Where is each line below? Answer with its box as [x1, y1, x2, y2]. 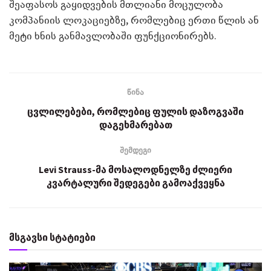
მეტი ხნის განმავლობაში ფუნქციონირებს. [9, 28, 217, 42]
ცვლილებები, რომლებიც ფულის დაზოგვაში [27, 105, 244, 117]
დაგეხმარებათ [99, 118, 172, 131]
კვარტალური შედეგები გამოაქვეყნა [46, 176, 225, 189]
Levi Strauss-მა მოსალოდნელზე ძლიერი [39, 163, 232, 175]
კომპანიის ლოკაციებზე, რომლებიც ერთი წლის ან [9, 12, 259, 27]
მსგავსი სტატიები [9, 230, 96, 243]
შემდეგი [120, 144, 151, 155]
